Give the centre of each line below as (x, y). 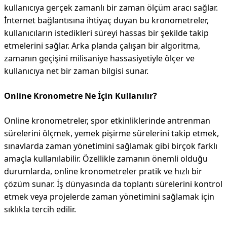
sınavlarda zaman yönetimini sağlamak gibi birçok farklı (111, 146)
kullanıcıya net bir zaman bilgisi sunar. (76, 71)
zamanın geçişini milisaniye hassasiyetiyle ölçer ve (99, 58)
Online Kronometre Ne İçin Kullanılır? (81, 96)
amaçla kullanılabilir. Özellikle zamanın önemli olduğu (106, 159)
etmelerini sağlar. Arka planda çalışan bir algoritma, (102, 46)
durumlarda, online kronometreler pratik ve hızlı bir (103, 171)
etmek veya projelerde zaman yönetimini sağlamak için (109, 197)
